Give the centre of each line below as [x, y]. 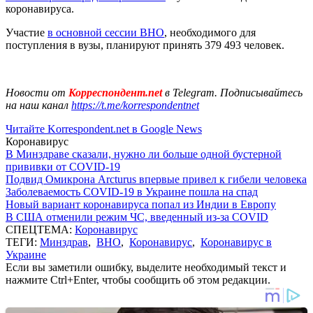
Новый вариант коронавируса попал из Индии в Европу [141, 204]
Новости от [36, 92]
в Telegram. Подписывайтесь [234, 92]
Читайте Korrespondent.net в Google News [104, 129]
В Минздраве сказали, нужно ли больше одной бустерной [144, 154]
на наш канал [38, 105]
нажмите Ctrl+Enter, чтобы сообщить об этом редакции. [138, 279]
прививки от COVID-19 [63, 166]
